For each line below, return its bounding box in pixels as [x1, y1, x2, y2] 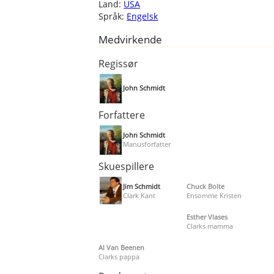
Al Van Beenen [98, 242, 145, 252]
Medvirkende [98, 32, 163, 46]
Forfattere [98, 108, 146, 122]
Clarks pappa [98, 251, 140, 261]
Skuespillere [98, 159, 155, 173]
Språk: [98, 10, 127, 22]
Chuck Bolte [186, 181, 224, 191]
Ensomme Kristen [186, 190, 242, 200]
